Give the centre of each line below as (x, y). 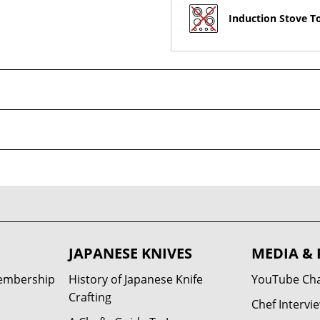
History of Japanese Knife (135, 279)
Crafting (90, 297)
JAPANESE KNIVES (130, 253)
